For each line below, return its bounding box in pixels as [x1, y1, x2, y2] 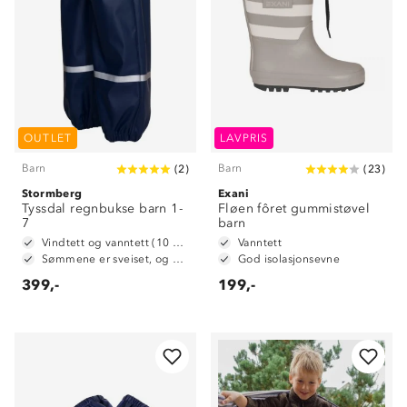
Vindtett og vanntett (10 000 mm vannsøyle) [173, 236, 184, 249]
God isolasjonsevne [238, 253, 341, 265]
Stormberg [22, 186, 83, 200]
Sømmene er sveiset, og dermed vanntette [173, 253, 184, 265]
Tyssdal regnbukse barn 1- [22, 201, 183, 216]
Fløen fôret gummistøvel [218, 201, 371, 216]
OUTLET [24, 132, 73, 144]
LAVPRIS [220, 132, 269, 144]
